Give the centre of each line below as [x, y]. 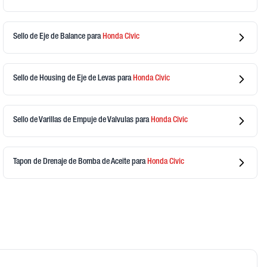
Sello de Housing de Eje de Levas [66, 79]
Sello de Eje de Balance [50, 37]
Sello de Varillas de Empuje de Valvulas [74, 121]
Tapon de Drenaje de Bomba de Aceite [73, 162]
